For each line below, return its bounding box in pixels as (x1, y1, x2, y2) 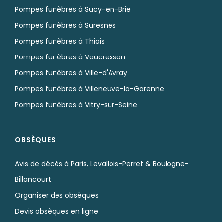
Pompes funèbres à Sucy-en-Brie (15, 4, 131, 14)
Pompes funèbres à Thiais (15, 36, 105, 46)
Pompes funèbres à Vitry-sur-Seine (15, 100, 137, 110)
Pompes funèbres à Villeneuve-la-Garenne (15, 84, 164, 94)
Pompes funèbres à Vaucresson (15, 52, 125, 62)
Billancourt (15, 174, 51, 184)
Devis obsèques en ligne (15, 206, 98, 216)
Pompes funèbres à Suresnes (15, 20, 116, 30)
